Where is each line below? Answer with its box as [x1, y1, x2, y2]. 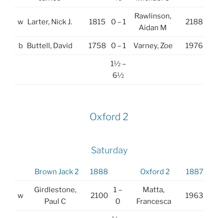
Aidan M [139, 23, 167, 32]
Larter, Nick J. [27, 17, 72, 26]
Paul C [44, 197, 66, 206]
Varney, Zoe [133, 41, 173, 50]
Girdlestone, [34, 185, 76, 194]
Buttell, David [27, 41, 73, 50]
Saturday [91, 145, 127, 156]
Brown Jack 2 [35, 167, 79, 176]
